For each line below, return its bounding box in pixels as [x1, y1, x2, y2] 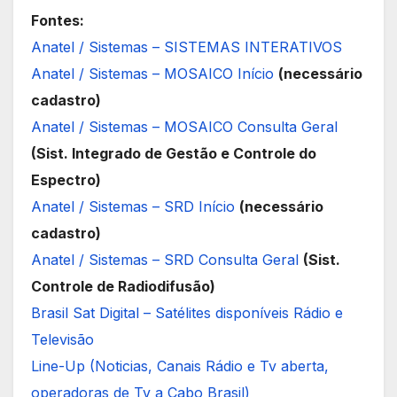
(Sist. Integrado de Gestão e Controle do [31, 144, 316, 162]
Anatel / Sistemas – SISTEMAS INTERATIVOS [31, 37, 342, 56]
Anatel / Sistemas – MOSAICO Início [31, 64, 274, 82]
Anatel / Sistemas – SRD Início [31, 197, 235, 215]
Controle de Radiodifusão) [31, 276, 215, 295]
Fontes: [31, 11, 84, 29]
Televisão [31, 330, 94, 348]
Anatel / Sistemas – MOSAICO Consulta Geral [31, 117, 338, 136]
